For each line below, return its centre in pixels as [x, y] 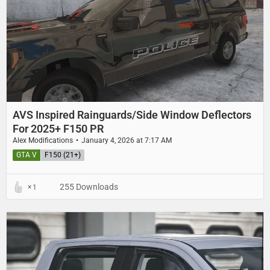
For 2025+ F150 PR [58, 129]
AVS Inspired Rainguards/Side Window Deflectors [132, 115]
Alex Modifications [43, 141]
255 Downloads [88, 187]
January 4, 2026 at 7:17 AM [127, 141]
